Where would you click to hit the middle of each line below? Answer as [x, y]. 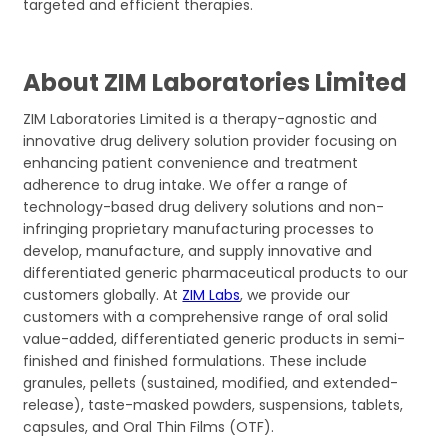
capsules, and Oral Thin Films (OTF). [149, 426]
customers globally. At [103, 294]
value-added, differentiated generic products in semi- [214, 338]
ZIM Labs [211, 294]
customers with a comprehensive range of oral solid [206, 316]
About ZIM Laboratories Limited [215, 82]
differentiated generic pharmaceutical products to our [216, 272]
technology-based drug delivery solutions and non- [204, 206]
